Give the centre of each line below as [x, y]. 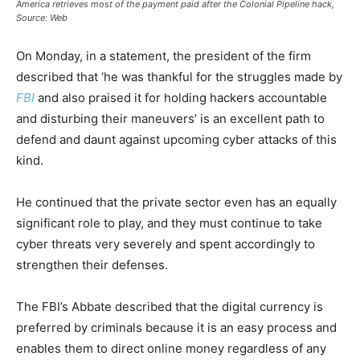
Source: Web [42, 18]
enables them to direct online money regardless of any [171, 348]
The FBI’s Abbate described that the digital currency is [170, 307]
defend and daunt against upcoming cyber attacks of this [176, 139]
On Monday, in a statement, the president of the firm [164, 56]
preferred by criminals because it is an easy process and [176, 327]
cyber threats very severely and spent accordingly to [166, 244]
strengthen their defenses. [92, 265]
